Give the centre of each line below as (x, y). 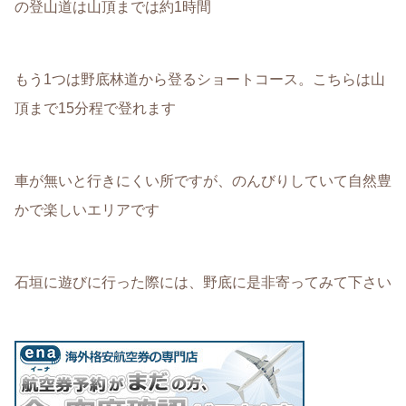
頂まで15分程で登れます (95, 108)
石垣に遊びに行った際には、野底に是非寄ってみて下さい (203, 282)
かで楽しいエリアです (87, 209)
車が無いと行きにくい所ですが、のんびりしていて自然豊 (203, 180)
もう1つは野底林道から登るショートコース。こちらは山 (200, 79)
